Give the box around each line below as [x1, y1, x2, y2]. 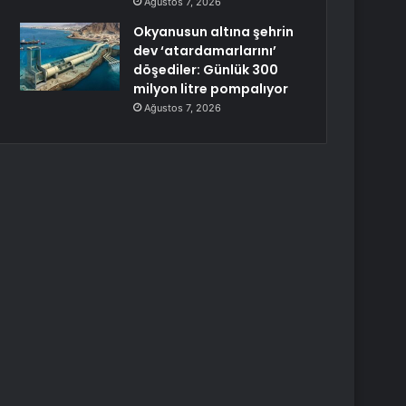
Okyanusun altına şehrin [133, 23, 295, 41]
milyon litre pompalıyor [133, 80, 289, 98]
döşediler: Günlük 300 [133, 61, 279, 79]
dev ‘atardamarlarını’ [133, 42, 277, 60]
